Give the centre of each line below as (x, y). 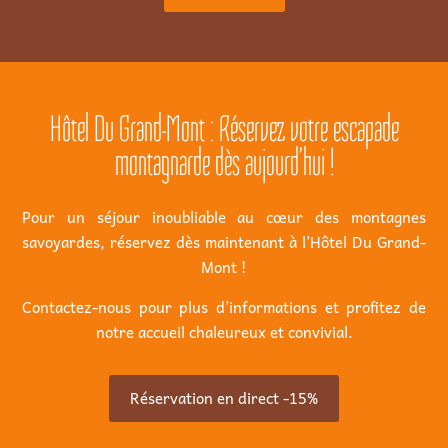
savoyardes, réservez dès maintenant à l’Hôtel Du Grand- (224, 242)
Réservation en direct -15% (224, 398)
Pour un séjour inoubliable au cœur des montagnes (224, 217)
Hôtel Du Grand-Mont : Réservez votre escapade (224, 129)
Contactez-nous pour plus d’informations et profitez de (224, 307)
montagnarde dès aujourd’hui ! (224, 163)
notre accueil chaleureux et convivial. (224, 332)
